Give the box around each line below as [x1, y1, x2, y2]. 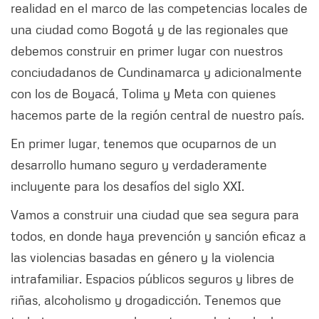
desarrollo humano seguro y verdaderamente [11, 156, 267, 172]
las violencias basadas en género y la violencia [11, 249, 275, 265]
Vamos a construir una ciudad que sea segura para [11, 206, 299, 222]
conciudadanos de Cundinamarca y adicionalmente [11, 63, 302, 80]
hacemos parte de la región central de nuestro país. [11, 106, 304, 122]
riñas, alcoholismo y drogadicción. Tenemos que [11, 291, 281, 308]
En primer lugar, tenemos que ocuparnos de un [11, 135, 276, 151]
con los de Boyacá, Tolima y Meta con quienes [11, 85, 276, 101]
